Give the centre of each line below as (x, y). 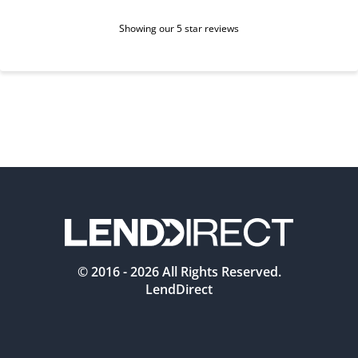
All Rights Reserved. (220, 272)
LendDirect (179, 289)
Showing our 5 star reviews (179, 28)
